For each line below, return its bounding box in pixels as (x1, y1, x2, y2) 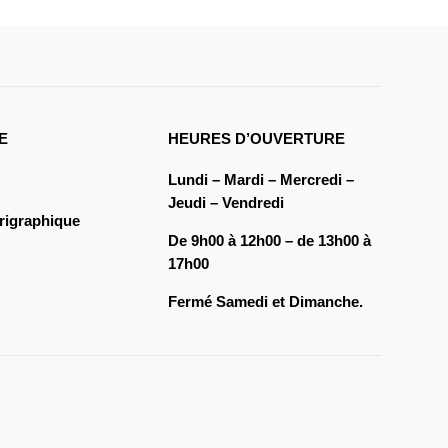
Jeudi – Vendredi (167, 194, 284, 212)
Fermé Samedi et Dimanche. (167, 293, 363, 311)
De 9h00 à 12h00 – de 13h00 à (167, 232, 371, 250)
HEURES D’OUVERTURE (167, 130, 345, 148)
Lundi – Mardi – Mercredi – (167, 171, 354, 189)
